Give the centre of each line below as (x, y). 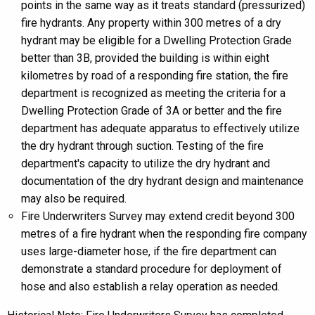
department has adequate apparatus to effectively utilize (160, 128)
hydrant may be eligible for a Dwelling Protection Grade (156, 40)
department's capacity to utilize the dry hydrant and (146, 163)
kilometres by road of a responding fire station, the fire (155, 76)
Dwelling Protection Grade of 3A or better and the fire (152, 111)
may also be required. (74, 199)
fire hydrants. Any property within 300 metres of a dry (151, 23)
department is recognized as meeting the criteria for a (153, 93)
